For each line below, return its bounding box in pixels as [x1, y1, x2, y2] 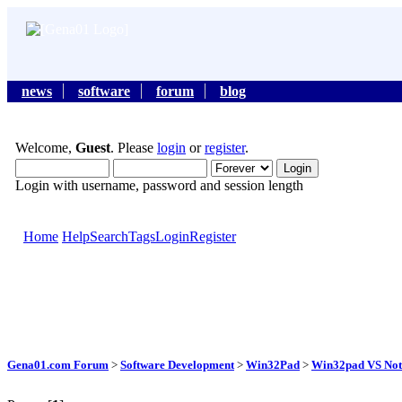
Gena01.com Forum [7, 357, 109, 371]
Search [90, 229, 128, 245]
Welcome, [15, 140, 75, 156]
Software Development [120, 357, 234, 371]
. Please [110, 140, 157, 156]
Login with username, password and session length [15, 178, 303, 194]
